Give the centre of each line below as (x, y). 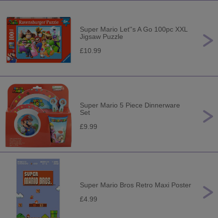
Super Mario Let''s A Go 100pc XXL (134, 29)
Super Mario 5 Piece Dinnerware (130, 105)
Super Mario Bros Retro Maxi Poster (136, 185)
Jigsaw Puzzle (101, 36)
